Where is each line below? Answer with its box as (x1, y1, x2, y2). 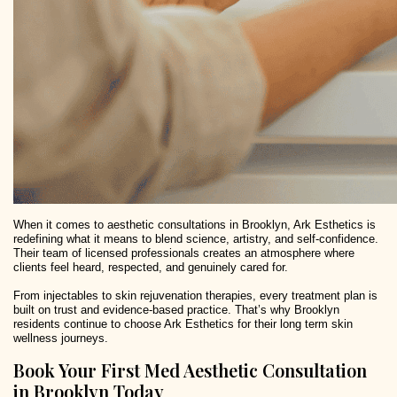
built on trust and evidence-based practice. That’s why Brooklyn (13, 303, 339, 317)
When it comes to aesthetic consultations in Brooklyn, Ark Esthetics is (13, 218, 376, 232)
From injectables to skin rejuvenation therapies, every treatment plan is (13, 289, 378, 303)
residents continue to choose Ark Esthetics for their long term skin (13, 317, 353, 331)
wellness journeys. (13, 331, 108, 346)
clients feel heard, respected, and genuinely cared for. (13, 261, 288, 275)
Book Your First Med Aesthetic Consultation (13, 358, 367, 383)
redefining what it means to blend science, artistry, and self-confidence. (13, 232, 378, 246)
